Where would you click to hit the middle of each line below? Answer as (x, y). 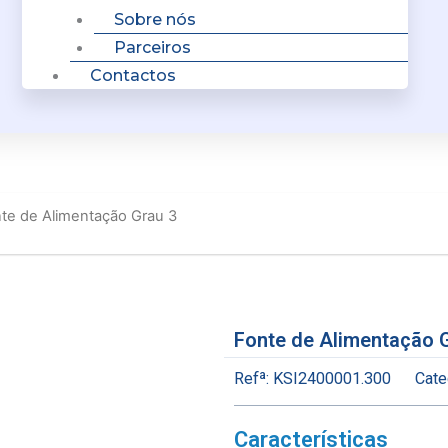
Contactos (133, 75)
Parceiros (152, 47)
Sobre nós (155, 19)
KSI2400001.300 (332, 379)
